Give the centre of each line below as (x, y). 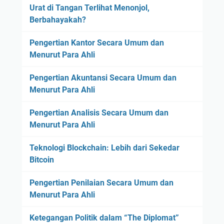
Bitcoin (41, 159)
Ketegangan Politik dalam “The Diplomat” (104, 217)
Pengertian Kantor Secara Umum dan (96, 42)
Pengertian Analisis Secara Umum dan (99, 112)
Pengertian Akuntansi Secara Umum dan (103, 77)
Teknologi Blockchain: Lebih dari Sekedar (104, 147)
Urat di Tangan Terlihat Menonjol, (89, 7)
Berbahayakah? (57, 19)
